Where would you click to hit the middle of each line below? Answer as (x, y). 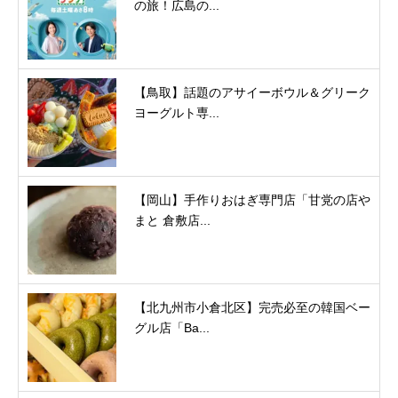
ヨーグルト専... (177, 113)
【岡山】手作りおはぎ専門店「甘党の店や (252, 200)
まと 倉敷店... (172, 221)
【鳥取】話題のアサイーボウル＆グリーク (252, 93)
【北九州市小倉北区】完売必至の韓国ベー (252, 308)
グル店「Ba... (172, 328)
